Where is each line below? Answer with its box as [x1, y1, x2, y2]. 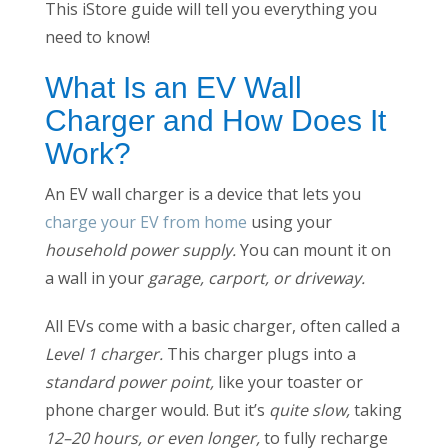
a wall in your [45, 267, 148, 290]
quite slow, [269, 399, 350, 422]
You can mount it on [240, 239, 391, 262]
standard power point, [45, 371, 214, 394]
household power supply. [45, 239, 240, 262]
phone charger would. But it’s [45, 399, 269, 422]
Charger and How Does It [45, 104, 386, 138]
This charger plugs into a [163, 343, 356, 366]
